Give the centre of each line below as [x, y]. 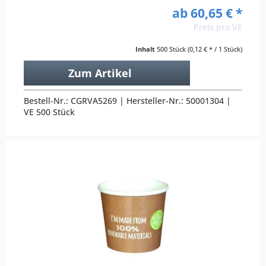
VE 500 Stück [50, 112]
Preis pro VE [218, 27]
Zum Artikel [100, 73]
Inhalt [146, 49]
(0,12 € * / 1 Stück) [215, 49]
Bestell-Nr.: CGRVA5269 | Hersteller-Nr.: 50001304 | [128, 100]
